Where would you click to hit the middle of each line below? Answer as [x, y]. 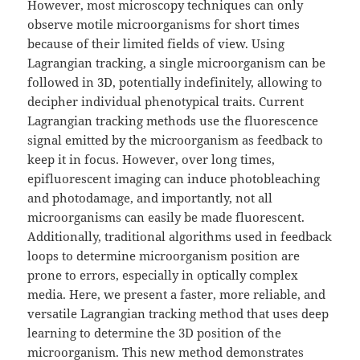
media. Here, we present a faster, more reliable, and [177, 294]
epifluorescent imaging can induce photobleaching [174, 178]
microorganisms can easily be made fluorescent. [166, 217]
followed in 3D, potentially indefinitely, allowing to [175, 82]
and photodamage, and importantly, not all [150, 197]
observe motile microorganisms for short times [164, 24]
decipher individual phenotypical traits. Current [166, 101]
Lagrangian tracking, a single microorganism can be [177, 62]
